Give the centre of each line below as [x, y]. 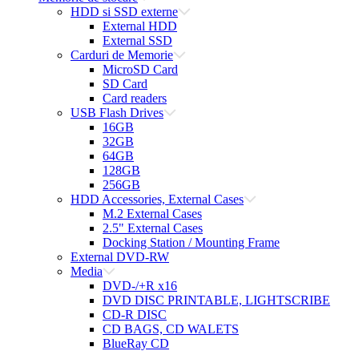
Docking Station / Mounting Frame [191, 242]
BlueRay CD [136, 343]
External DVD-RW [120, 257]
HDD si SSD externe [124, 12]
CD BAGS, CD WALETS [171, 329]
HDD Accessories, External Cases [157, 199]
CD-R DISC [135, 315]
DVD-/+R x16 [140, 286]
